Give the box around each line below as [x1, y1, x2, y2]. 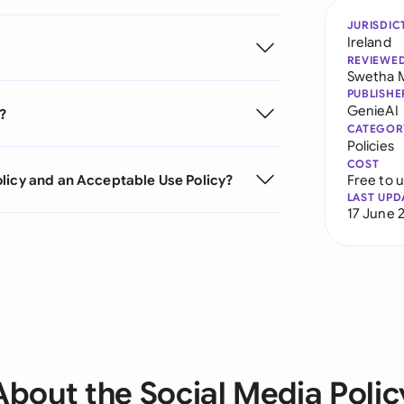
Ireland [346, 33, 391, 50]
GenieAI [346, 102, 399, 119]
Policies [346, 137, 394, 154]
